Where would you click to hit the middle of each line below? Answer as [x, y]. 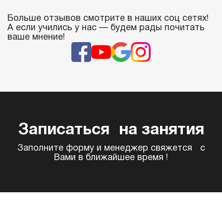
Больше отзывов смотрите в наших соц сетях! [108, 19]
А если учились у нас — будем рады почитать [106, 28]
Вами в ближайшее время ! [111, 158]
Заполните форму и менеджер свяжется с [111, 149]
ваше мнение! [36, 38]
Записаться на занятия [111, 130]
